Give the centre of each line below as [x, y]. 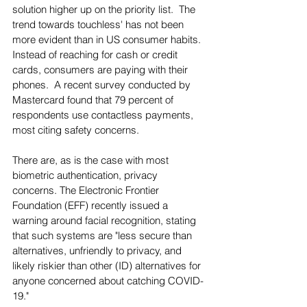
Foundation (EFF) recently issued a [91, 206]
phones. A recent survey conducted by [103, 85]
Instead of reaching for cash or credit [96, 55]
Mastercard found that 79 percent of [94, 100]
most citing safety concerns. [77, 130]
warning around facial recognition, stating [106, 221]
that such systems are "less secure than [103, 236]
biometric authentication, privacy [86, 175]
